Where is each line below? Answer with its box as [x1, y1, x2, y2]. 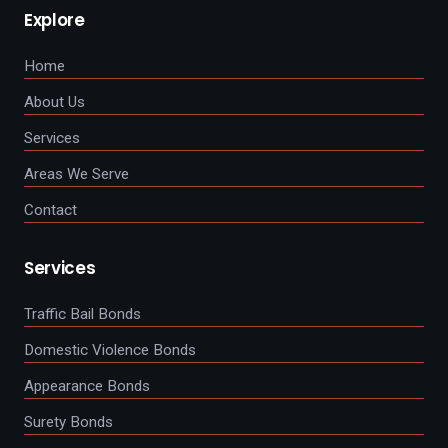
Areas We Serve [24, 165, 129, 184]
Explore [24, 8, 85, 33]
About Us [24, 93, 85, 112]
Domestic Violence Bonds [24, 341, 196, 360]
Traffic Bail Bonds [24, 305, 141, 324]
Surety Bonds [24, 413, 113, 432]
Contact [24, 201, 77, 220]
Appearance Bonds [24, 377, 150, 396]
